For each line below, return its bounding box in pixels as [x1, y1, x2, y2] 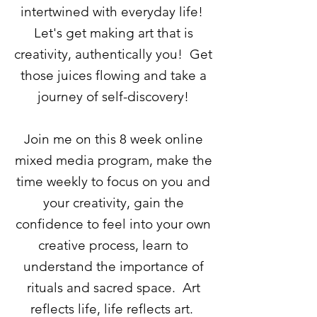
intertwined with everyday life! [20, 4, 207, 20]
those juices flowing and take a [20, 67, 207, 83]
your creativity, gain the [42, 195, 184, 211]
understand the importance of [23, 258, 204, 275]
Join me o [23, 131, 83, 147]
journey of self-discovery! [38, 88, 189, 105]
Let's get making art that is [33, 25, 193, 41]
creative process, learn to [38, 237, 188, 253]
